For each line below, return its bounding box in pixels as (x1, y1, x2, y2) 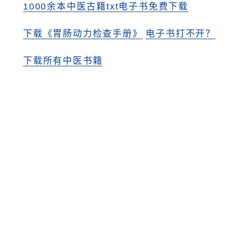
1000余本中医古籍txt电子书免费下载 (23, 2, 188, 12)
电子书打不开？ (146, 29, 216, 39)
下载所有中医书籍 (23, 56, 103, 66)
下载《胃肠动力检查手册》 (23, 29, 143, 39)
